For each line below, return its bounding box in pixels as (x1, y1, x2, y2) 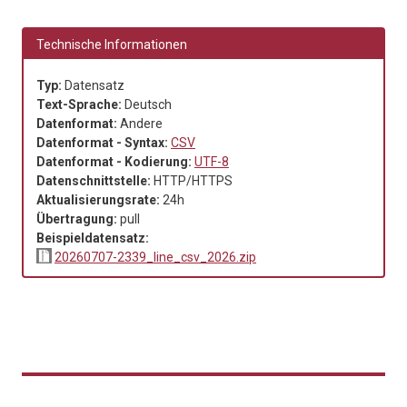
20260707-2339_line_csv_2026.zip (55, 249, 256, 264)
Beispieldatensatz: (36, 230, 152, 245)
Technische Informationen (36, 36, 187, 52)
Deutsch (124, 96, 172, 112)
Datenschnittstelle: (36, 173, 154, 188)
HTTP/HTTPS (154, 173, 233, 188)
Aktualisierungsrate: (36, 192, 163, 207)
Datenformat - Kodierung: (36, 154, 194, 169)
